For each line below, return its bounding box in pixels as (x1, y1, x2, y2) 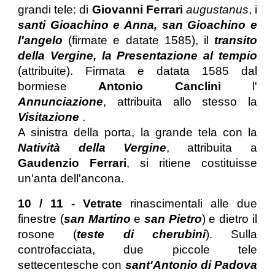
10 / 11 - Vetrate (18, 197, 130, 211)
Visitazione (18, 110, 83, 124)
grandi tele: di (18, 3, 92, 17)
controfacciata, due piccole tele (18, 243, 257, 257)
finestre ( (18, 212, 64, 226)
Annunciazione (18, 95, 104, 109)
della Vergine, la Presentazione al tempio (18, 49, 257, 63)
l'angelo (18, 34, 69, 47)
